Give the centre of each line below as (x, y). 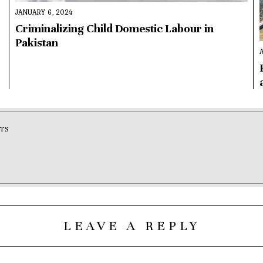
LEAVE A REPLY (131, 225)
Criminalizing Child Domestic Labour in (114, 29)
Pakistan (36, 43)
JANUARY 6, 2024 (44, 13)
